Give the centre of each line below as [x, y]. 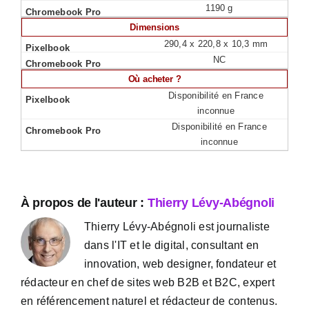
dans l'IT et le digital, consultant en [172, 245]
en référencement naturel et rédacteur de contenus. [149, 301]
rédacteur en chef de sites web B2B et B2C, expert [148, 282]
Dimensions [154, 27]
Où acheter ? [154, 79]
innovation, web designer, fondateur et [180, 264]
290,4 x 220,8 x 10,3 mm [216, 44]
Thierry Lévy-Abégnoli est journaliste [177, 227]
